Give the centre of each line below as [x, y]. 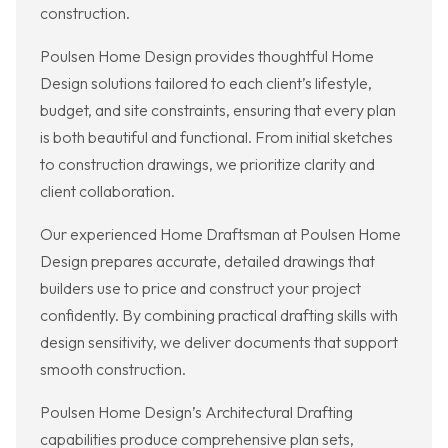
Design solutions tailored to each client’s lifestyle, [206, 83]
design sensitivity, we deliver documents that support [219, 342]
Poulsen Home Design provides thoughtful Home [207, 56]
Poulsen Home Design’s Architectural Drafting [196, 412]
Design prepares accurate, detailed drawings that [207, 261]
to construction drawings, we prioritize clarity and [207, 164]
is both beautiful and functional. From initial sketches [216, 137]
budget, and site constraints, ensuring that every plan [218, 110]
